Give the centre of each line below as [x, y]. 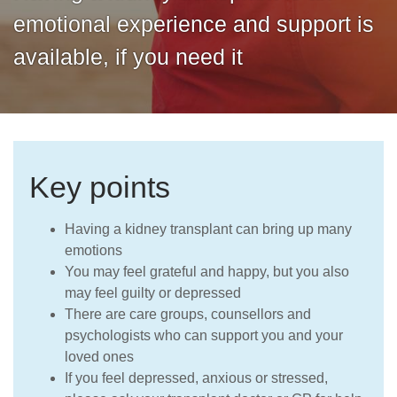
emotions [93, 250]
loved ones [99, 356]
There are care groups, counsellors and [188, 314]
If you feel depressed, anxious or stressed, [196, 378]
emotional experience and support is [194, 24]
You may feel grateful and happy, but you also [207, 271]
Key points [100, 187]
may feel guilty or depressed [153, 292]
